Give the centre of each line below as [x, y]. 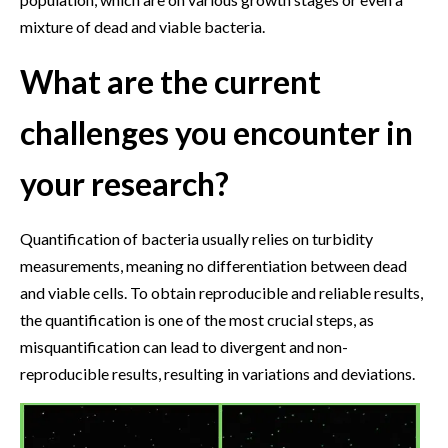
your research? [124, 183]
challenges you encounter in [216, 132]
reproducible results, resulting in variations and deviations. [217, 373]
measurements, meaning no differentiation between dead [213, 265]
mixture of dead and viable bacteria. [142, 26]
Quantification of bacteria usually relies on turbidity [196, 238]
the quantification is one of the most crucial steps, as [197, 319]
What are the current [170, 81]
